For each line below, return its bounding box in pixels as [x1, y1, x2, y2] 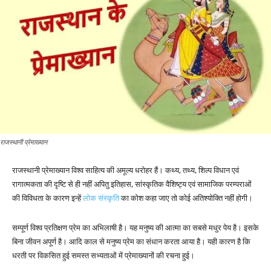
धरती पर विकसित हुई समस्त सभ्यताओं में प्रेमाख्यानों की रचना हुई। [12, 251, 195, 261]
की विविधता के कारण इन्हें [12, 194, 83, 203]
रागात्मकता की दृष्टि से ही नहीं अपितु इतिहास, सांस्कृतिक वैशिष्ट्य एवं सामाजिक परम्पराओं [12, 180, 252, 189]
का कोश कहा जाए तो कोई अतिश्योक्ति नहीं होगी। [121, 194, 253, 203]
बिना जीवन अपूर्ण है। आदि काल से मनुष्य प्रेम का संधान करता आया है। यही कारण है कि [12, 237, 250, 247]
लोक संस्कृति [83, 194, 121, 203]
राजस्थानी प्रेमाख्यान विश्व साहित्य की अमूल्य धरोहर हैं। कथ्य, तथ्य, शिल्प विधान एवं [12, 166, 239, 175]
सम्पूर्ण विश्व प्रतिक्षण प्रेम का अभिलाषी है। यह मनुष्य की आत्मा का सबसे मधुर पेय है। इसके [12, 223, 259, 233]
